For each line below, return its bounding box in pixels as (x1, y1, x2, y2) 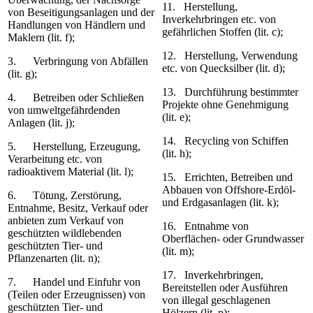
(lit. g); (8, 68, 37, 80)
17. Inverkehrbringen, (162, 269, 263, 282)
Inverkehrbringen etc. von (162, 13, 276, 26)
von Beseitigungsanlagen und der (8, 6, 154, 19)
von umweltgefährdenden (8, 104, 120, 117)
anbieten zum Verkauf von (8, 214, 124, 227)
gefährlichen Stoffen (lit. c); (162, 26, 283, 38)
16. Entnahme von (162, 220, 249, 233)
